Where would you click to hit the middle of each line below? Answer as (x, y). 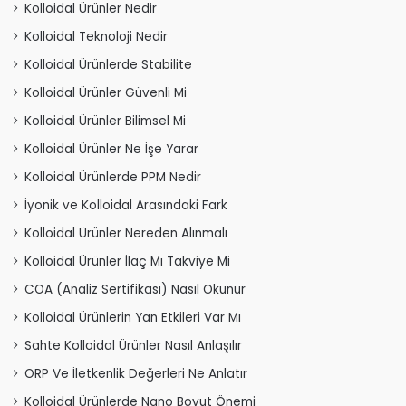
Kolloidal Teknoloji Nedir (96, 36)
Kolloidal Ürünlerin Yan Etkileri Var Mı (133, 317)
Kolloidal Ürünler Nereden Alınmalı (126, 233)
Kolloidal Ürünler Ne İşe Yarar (111, 149)
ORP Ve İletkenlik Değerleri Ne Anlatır (136, 373)
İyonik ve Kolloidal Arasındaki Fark (126, 205)
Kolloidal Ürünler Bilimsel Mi (105, 121)
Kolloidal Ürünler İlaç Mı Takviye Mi (127, 261)
